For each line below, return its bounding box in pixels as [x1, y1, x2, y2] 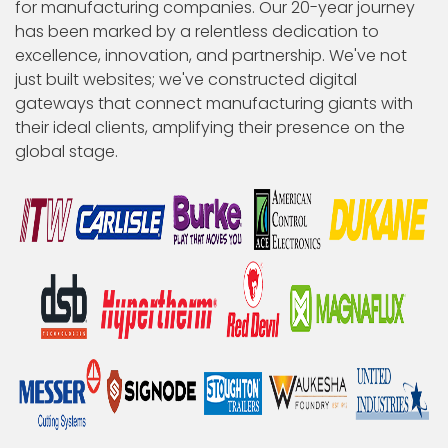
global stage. [15, 140, 118, 163]
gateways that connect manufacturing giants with [15, 92, 413, 115]
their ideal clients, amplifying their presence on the [15, 116, 405, 139]
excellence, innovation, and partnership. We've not [15, 44, 407, 67]
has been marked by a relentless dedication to [15, 20, 379, 43]
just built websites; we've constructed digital [15, 68, 357, 91]
